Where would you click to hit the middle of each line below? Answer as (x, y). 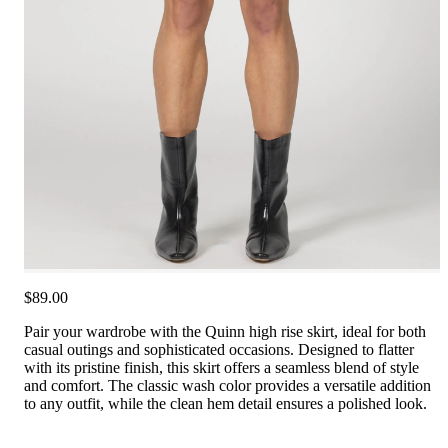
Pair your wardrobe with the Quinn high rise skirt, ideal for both (225, 332)
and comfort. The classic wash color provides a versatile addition (227, 386)
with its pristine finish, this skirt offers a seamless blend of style (221, 368)
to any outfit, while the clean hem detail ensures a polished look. (225, 404)
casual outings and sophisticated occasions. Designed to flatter (219, 350)
